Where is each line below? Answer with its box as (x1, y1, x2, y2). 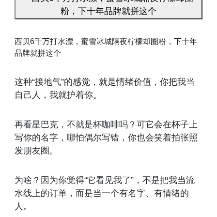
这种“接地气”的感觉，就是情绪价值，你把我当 (15, 77, 195, 87)
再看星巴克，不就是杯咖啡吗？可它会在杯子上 (15, 120, 198, 130)
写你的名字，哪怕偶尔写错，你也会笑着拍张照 (15, 133, 198, 143)
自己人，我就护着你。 (15, 90, 102, 100)
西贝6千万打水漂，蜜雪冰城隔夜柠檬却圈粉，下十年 (15, 37, 197, 46)
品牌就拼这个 (15, 49, 61, 58)
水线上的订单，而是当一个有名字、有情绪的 (15, 188, 189, 199)
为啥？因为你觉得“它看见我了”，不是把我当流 (15, 175, 195, 186)
